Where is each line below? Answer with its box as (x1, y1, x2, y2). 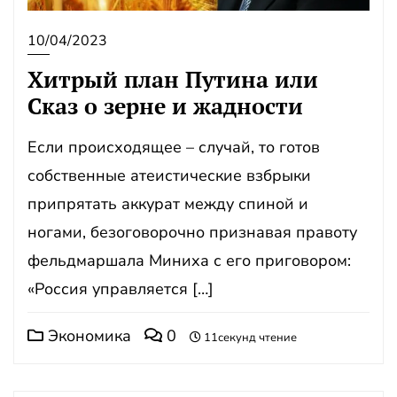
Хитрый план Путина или (27, 65, 318, 94)
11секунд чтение (201, 330, 297, 346)
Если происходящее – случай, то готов (27, 136, 320, 158)
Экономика (43, 325, 131, 346)
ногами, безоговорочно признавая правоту (27, 222, 357, 243)
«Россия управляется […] (27, 278, 214, 300)
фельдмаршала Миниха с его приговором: (27, 250, 351, 271)
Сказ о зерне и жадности (27, 91, 303, 121)
